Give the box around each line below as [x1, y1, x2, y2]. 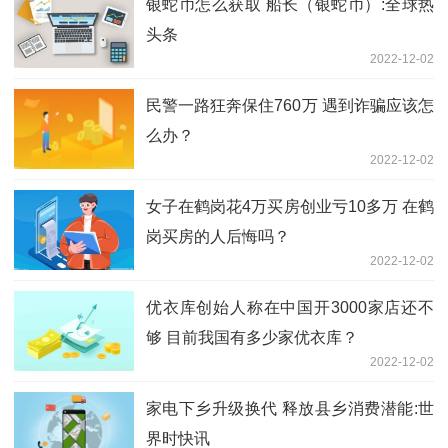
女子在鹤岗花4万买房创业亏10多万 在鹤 [146, 197, 434, 215]
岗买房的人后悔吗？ [146, 227, 290, 245]
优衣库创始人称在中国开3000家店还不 [146, 298, 434, 316]
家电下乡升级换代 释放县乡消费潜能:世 [146, 399, 434, 417]
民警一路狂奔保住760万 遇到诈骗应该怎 [146, 96, 434, 114]
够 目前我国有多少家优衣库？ [146, 328, 358, 346]
